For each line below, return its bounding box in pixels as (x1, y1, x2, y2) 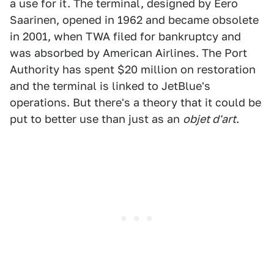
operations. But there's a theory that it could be (10, 96, 261, 109)
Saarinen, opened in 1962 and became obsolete (10, 13, 259, 26)
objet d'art (183, 113, 236, 125)
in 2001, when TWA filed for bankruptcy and (10, 30, 241, 43)
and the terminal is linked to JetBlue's (10, 80, 210, 92)
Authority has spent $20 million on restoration (10, 63, 256, 76)
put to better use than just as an (10, 113, 183, 125)
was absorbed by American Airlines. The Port (10, 46, 247, 59)
